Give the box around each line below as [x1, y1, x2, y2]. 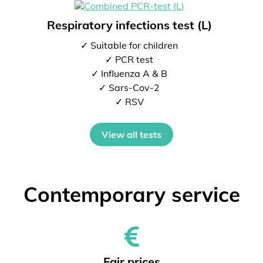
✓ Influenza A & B [91, 68, 167, 79]
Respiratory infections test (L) [46, 18, 212, 32]
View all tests [102, 129, 161, 140]
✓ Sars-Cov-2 [99, 82, 160, 93]
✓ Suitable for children [80, 39, 178, 51]
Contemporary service [23, 181, 240, 207]
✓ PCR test [105, 53, 153, 65]
